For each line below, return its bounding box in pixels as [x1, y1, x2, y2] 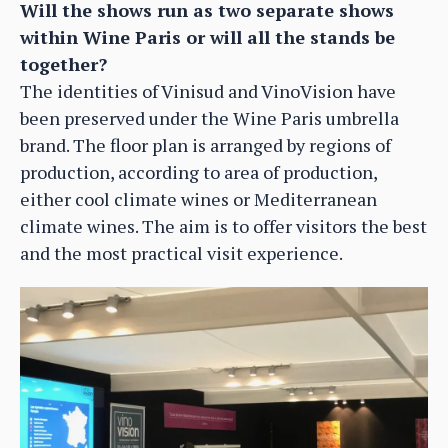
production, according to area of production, [20, 159, 377, 184]
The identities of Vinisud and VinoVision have [20, 78, 396, 103]
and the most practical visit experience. [20, 240, 343, 265]
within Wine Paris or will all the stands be [20, 24, 395, 49]
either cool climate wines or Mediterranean [20, 186, 377, 211]
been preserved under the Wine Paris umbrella [20, 105, 399, 130]
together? [20, 51, 107, 76]
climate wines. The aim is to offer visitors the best [20, 213, 427, 238]
